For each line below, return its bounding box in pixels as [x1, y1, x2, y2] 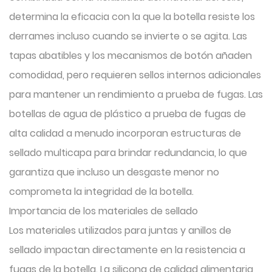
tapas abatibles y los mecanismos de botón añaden [9, 49, 252, 63]
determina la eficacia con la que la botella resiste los [9, 10, 255, 24]
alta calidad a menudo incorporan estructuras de [9, 126, 241, 140]
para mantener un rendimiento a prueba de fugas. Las [9, 87, 263, 101]
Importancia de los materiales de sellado [9, 204, 198, 218]
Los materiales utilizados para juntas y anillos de [9, 223, 231, 237]
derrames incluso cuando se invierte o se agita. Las [9, 29, 247, 43]
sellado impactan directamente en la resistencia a [9, 243, 245, 257]
